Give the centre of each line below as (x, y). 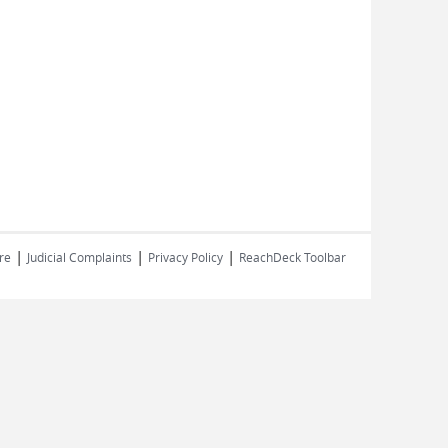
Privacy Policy (185, 257)
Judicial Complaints (79, 257)
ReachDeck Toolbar (292, 257)
